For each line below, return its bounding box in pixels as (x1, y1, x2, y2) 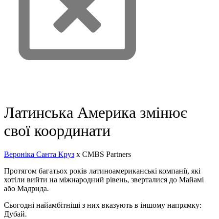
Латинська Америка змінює (4, 103, 187, 121)
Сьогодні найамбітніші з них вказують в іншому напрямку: (4, 201, 201, 209)
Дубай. (4, 210, 27, 218)
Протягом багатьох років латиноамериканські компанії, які (4, 167, 200, 175)
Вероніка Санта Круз (4, 150, 74, 158)
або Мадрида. (4, 184, 49, 193)
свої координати (4, 121, 110, 139)
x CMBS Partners (74, 150, 131, 158)
